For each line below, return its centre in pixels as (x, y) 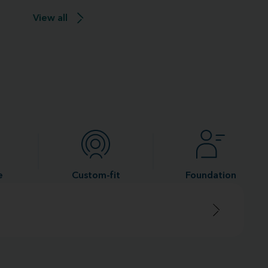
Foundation (211, 176)
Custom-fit (96, 176)
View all (50, 19)
